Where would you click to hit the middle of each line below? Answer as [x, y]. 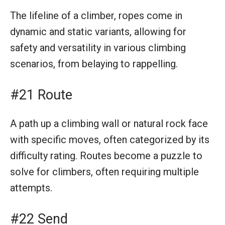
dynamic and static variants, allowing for [98, 31]
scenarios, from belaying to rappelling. [94, 64]
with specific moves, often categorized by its [110, 139]
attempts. [31, 188]
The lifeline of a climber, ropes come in [96, 15]
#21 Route [41, 95]
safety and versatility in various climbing [98, 47]
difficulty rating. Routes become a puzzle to [106, 155]
